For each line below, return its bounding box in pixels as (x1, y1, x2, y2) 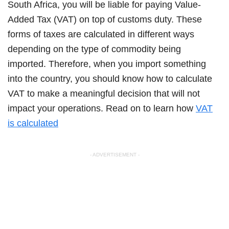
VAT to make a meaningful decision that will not (8, 88, 200, 99)
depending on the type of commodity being (8, 43, 181, 54)
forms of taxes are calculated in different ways (8, 29, 194, 39)
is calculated (8, 118, 58, 128)
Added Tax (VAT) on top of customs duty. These (8, 14, 202, 25)
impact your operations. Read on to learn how (8, 103, 196, 113)
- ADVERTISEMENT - (89, 152, 140, 157)
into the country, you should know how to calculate (8, 73, 212, 84)
